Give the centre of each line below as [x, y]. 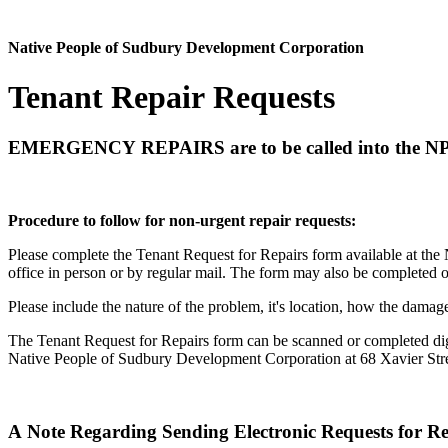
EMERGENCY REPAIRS [116, 148]
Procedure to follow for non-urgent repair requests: [182, 220]
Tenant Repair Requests [171, 96]
